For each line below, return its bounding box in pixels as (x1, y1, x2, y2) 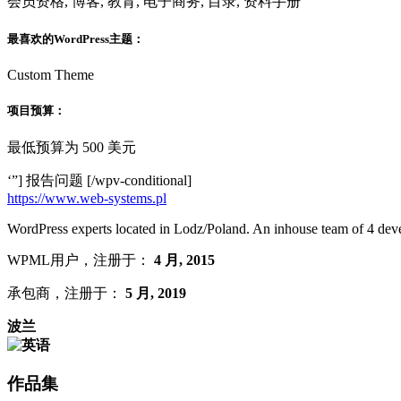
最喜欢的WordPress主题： (7, 31, 144, 46)
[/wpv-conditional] (87, 173, 192, 189)
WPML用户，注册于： (7, 252, 154, 269)
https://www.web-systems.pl (7, 191, 166, 207)
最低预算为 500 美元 (7, 140, 136, 156)
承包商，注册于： (7, 286, 125, 302)
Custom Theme (7, 67, 94, 83)
